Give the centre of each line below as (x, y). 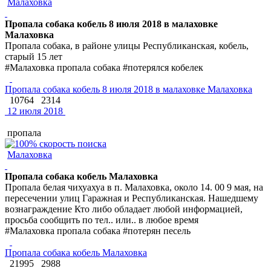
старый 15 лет (34, 56)
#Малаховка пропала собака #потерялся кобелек (104, 67)
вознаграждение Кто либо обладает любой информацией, (124, 209)
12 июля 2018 (34, 111)
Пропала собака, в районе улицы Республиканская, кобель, (127, 45)
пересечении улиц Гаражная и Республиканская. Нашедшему (132, 198)
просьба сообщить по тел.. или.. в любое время (102, 220)
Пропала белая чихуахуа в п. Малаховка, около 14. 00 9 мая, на (134, 187)
